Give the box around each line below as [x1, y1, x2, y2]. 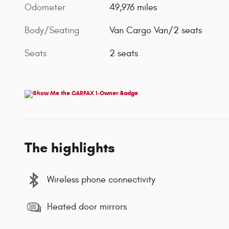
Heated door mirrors [47, 201, 127, 213]
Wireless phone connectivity [47, 174, 155, 186]
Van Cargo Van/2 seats [109, 25, 202, 36]
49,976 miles [109, 2, 157, 13]
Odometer [25, 2, 65, 13]
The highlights [25, 139, 115, 156]
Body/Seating [25, 25, 79, 36]
